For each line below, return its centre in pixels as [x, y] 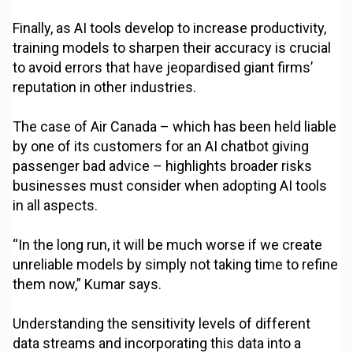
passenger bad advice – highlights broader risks [163, 166]
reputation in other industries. [105, 87]
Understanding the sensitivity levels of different [162, 324]
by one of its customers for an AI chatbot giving [161, 147]
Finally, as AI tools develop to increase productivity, [170, 28]
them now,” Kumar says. [87, 284]
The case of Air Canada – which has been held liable [175, 127]
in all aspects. [56, 206]
